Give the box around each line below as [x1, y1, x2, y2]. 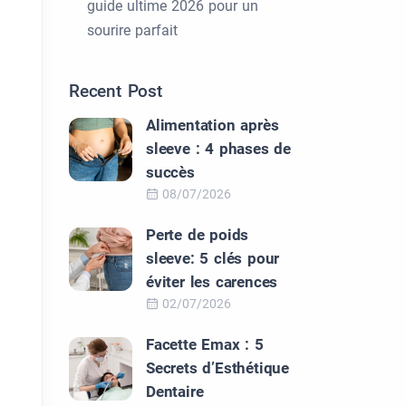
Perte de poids [146, 226, 249, 244]
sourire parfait [87, 22, 178, 39]
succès [146, 163, 195, 181]
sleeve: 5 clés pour [146, 249, 280, 267]
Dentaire [146, 382, 204, 401]
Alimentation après [146, 116, 279, 134]
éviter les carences [146, 273, 278, 291]
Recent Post [69, 81, 162, 101]
